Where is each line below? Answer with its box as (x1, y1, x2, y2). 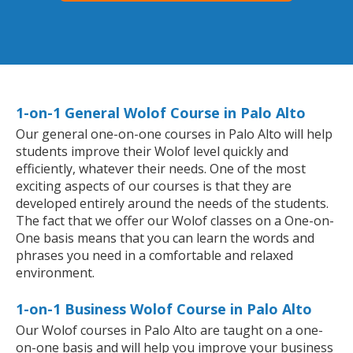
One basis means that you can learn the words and (16, 229, 314, 247)
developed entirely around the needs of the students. (16, 195, 329, 213)
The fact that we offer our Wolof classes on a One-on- (16, 212, 334, 230)
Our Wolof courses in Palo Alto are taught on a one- (16, 321, 323, 340)
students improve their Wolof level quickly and (16, 143, 288, 161)
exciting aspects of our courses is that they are (16, 177, 292, 195)
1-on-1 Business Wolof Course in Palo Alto (16, 299, 312, 319)
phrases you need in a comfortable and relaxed (16, 247, 293, 265)
